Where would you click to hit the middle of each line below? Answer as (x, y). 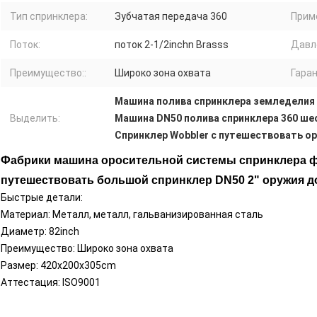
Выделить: (35, 119)
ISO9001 (81, 283)
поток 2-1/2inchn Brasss (172, 45)
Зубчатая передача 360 (171, 17)
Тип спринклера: (49, 17)
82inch (64, 232)
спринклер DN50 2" (206, 180)
